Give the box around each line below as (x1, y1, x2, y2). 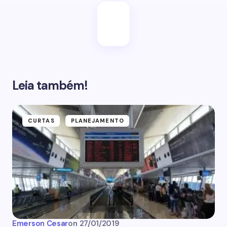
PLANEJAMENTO (70, 117, 124, 124)
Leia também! (12, 78, 88, 93)
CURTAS (28, 117, 55, 124)
